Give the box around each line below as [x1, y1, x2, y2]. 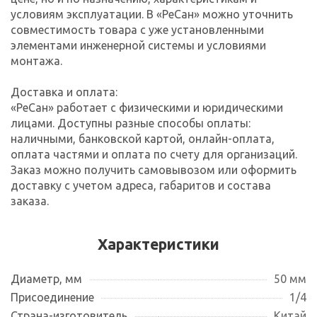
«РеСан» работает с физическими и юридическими [11, 100, 283, 114]
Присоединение [11, 290, 94, 304]
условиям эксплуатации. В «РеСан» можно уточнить [11, 7, 293, 21]
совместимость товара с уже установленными [11, 23, 264, 36]
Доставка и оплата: [11, 85, 117, 98]
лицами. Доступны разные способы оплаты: [11, 116, 250, 129]
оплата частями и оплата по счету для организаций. [11, 147, 297, 161]
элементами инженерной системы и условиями [11, 38, 266, 52]
